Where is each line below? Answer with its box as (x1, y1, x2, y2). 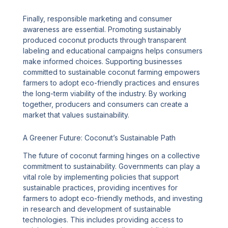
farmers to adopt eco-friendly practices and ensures (23, 78, 200, 87)
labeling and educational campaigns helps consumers (23, 46, 203, 55)
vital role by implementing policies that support (23, 173, 179, 182)
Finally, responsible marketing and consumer (23, 14, 173, 23)
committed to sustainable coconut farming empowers (23, 67, 201, 76)
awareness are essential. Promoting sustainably (23, 24, 182, 34)
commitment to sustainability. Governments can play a (23, 162, 201, 171)
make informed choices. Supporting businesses (23, 56, 183, 66)
